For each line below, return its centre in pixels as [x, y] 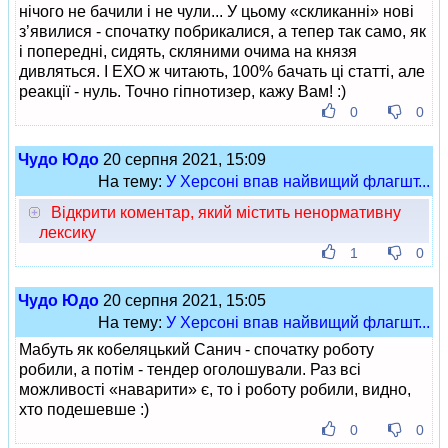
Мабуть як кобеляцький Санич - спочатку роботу [196, 349]
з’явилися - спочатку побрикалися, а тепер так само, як [222, 31]
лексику [67, 232]
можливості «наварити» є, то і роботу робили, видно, [215, 389]
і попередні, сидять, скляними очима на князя [188, 51]
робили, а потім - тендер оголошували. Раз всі [190, 369]
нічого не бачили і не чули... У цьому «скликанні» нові [216, 11]
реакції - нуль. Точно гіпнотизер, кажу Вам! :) [182, 91]
